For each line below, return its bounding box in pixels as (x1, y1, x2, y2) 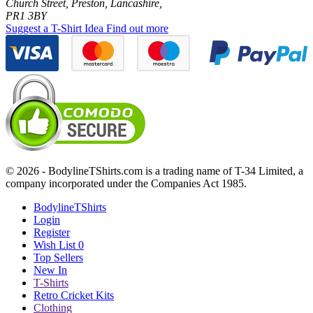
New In (34, 263, 67, 276)
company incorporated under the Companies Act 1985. (6, 177, 247, 189)
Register (34, 226, 70, 238)
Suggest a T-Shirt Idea (6, 22, 103, 34)
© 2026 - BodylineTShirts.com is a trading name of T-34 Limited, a (6, 164, 303, 177)
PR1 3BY (6, 9, 47, 22)
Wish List (34, 238, 75, 251)
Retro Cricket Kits (34, 289, 114, 301)
